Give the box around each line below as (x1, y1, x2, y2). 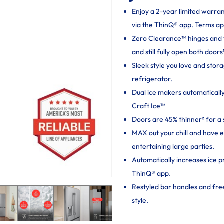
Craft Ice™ (132, 101, 165, 110)
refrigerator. (132, 74, 172, 83)
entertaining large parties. (132, 142, 214, 151)
